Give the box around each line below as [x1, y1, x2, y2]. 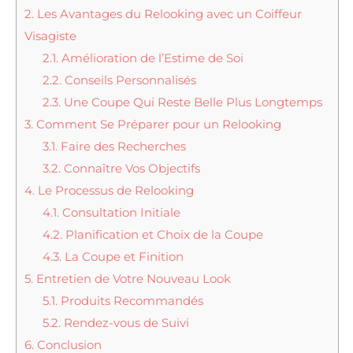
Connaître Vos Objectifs [60, 160, 200, 176]
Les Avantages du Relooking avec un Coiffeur [34, 6, 302, 21]
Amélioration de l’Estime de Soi [58, 50, 243, 65]
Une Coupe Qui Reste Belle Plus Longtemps [60, 94, 322, 110]
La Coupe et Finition [61, 248, 184, 264]
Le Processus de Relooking [35, 182, 194, 198]
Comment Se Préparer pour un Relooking [33, 116, 281, 132]
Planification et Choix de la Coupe [61, 226, 263, 242]
